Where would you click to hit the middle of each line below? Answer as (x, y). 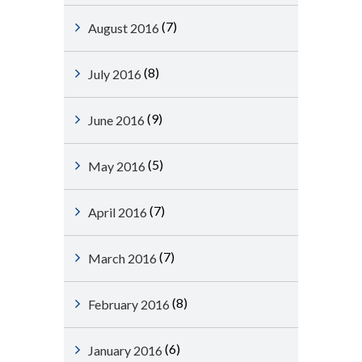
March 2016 (122, 258)
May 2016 (117, 166)
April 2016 (118, 212)
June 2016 (116, 120)
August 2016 (124, 28)
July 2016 (115, 74)
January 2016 (125, 350)
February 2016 (129, 304)
